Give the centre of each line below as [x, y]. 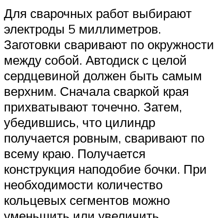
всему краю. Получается [75, 153]
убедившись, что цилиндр [80, 122]
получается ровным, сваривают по [104, 137]
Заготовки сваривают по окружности [109, 44]
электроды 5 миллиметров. [82, 28]
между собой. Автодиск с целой [95, 60]
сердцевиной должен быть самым [103, 75]
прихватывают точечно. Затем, [93, 106]
